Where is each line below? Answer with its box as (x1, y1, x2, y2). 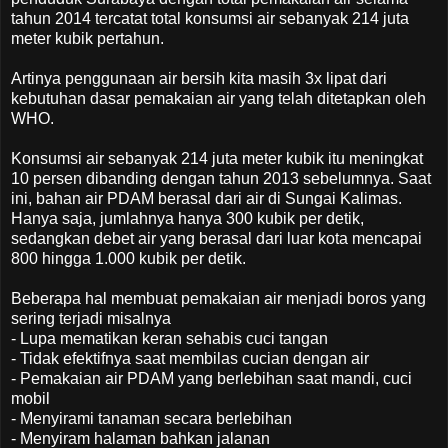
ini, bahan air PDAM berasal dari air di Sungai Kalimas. (11, 189, 402, 207)
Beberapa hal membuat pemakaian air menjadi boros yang (11, 289, 426, 307)
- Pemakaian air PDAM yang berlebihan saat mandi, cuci (11, 369, 412, 387)
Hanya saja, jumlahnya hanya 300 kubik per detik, (11, 209, 364, 227)
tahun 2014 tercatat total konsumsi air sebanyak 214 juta (11, 9, 409, 27)
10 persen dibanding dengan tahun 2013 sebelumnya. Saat (11, 169, 431, 187)
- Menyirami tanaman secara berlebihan (11, 409, 292, 427)
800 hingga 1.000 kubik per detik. (11, 249, 246, 267)
